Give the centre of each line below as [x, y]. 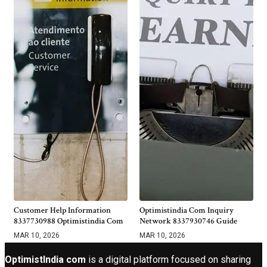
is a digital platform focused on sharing [168, 259]
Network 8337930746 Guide [188, 221]
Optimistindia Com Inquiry [187, 210]
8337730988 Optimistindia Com [69, 221]
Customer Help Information [62, 210]
